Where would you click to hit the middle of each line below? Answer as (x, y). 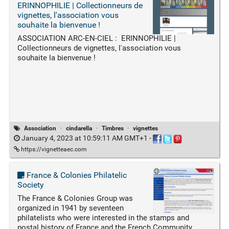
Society (30, 185)
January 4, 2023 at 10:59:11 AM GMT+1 (84, 138)
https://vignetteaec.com (53, 149)
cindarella (79, 129)
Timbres (112, 129)
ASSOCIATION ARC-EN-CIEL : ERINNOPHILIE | (96, 39)
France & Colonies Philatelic (75, 175)
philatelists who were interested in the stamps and (103, 217)
